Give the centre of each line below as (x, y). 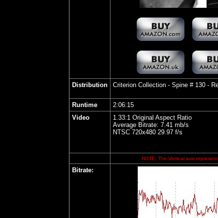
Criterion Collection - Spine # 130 (159, 85)
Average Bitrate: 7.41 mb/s (151, 125)
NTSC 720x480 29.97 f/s (148, 132)
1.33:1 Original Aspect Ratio (152, 118)
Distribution (90, 85)
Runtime (85, 105)
